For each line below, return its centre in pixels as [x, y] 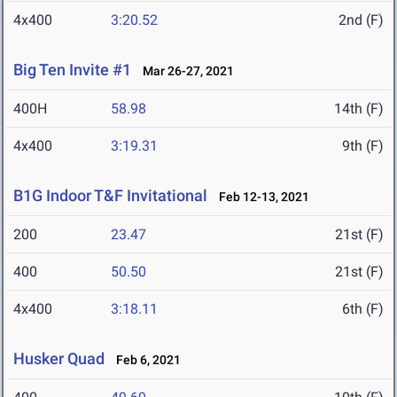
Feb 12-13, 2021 [260, 197]
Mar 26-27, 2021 [184, 71]
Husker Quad [59, 359]
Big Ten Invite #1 [72, 70]
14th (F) [359, 109]
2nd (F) [361, 20]
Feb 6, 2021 [144, 360]
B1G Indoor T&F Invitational [110, 196]
